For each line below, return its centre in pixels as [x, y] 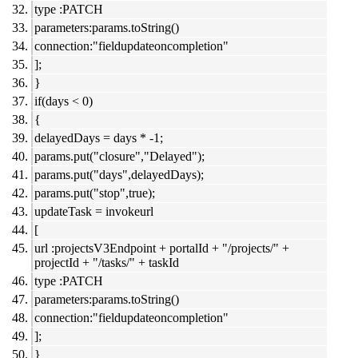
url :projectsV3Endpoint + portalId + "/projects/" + [162, 249]
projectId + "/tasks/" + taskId [107, 263]
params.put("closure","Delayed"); [119, 157]
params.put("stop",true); [95, 193]
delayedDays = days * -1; [99, 138]
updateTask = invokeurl [94, 212]
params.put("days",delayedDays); [119, 175]
